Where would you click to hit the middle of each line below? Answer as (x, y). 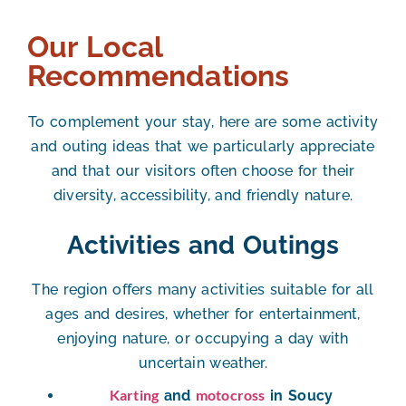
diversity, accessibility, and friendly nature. (203, 196)
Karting (134, 395)
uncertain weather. (203, 363)
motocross (231, 395)
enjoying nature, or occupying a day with (203, 339)
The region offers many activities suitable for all (203, 290)
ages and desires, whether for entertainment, (203, 314)
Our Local (95, 47)
